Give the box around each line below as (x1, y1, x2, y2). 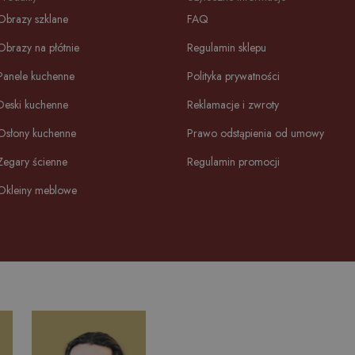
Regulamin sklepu (187, 40, 266, 55)
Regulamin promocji (187, 154, 280, 170)
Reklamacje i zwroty (187, 97, 279, 113)
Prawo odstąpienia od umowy (187, 125, 324, 141)
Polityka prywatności (187, 68, 280, 84)
